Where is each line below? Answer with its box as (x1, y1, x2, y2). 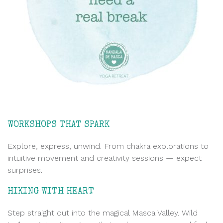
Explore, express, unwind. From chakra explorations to (7, 141, 209, 151)
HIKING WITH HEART (7, 187, 94, 196)
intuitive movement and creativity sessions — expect (7, 153, 202, 163)
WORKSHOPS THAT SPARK (7, 120, 110, 129)
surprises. (7, 165, 42, 175)
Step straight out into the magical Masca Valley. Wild (7, 208, 198, 218)
